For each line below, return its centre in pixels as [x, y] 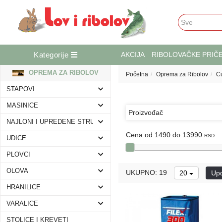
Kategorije [52, 55]
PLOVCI [18, 155]
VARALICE [22, 204]
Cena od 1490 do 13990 [165, 135]
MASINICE [22, 106]
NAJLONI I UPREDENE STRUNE [55, 122]
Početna [137, 74]
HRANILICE [24, 187]
